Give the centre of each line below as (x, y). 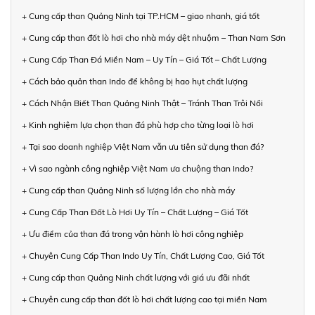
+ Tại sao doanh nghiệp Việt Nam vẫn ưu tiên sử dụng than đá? (143, 146)
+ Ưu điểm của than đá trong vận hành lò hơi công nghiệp (133, 233)
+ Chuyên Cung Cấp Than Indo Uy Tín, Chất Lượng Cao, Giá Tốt (143, 255)
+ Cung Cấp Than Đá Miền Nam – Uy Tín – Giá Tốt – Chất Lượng (144, 59)
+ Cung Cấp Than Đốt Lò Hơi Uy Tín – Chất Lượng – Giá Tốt (135, 212)
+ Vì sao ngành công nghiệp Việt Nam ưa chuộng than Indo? (137, 168)
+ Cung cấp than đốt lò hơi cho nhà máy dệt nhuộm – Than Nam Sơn (154, 37)
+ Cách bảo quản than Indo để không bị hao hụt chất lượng (135, 81)
